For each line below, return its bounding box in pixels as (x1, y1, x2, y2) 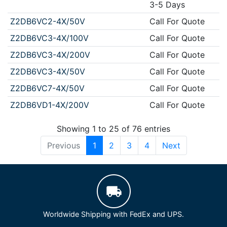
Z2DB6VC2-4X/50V (10, 16, 85, 26)
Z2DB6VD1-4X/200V (10, 99, 89, 110)
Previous (47, 140, 80, 151)
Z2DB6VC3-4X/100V (10, 32, 89, 43)
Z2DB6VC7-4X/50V (10, 83, 85, 93)
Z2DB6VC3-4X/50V (10, 66, 85, 77)
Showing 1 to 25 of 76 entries (57, 124, 170, 134)
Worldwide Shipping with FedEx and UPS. (43, 210, 184, 219)
